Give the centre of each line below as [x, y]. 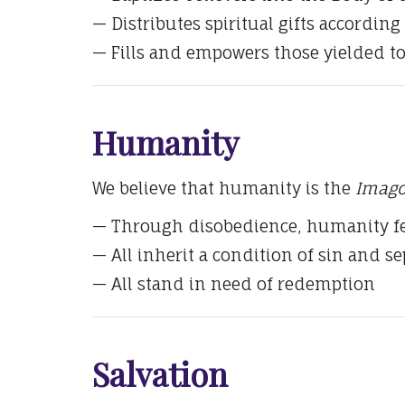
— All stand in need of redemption [234, 283]
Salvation [160, 373]
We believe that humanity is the [224, 188]
